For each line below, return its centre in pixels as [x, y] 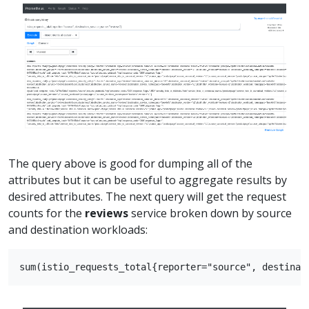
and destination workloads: [78, 229]
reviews [107, 213]
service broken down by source [210, 213]
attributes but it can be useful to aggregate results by [148, 180]
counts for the [47, 213]
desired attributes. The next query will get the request [147, 196]
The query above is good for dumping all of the [130, 163]
